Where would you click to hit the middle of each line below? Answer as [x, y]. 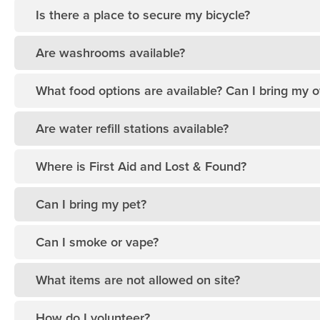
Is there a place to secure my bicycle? [143, 15]
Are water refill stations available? [132, 129]
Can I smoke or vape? [97, 242]
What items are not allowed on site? [138, 280]
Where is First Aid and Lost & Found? [141, 167]
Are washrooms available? [110, 53]
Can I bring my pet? [91, 205]
